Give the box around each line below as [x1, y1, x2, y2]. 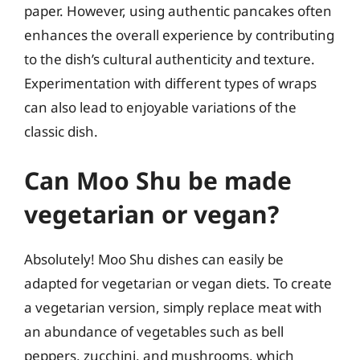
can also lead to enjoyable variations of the [24, 97, 297, 117]
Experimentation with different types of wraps [24, 73, 317, 92]
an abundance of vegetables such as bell [24, 322, 284, 341]
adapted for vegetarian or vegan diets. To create [24, 274, 332, 292]
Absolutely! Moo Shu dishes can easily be [24, 250, 284, 268]
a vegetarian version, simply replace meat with [24, 298, 322, 317]
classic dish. [24, 121, 98, 141]
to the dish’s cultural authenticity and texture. [24, 49, 315, 68]
